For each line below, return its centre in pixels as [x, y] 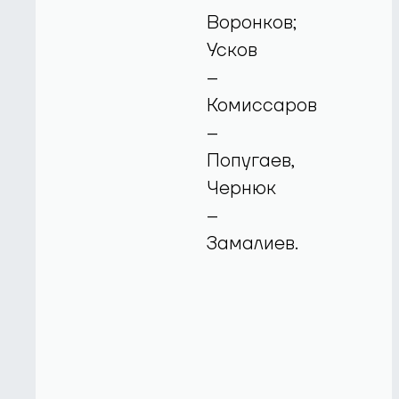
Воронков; [252, 22]
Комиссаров [262, 105]
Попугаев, [251, 160]
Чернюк [242, 188]
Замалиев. [253, 243]
